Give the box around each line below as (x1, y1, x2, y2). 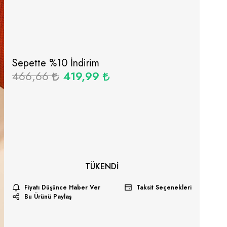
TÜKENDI (85, 161, 119, 173)
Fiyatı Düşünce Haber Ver (24, 182, 100, 192)
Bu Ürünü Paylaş (24, 192, 71, 201)
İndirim (67, 55, 99, 70)
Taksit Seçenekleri (136, 182, 192, 192)
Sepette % (12, 55, 57, 70)
